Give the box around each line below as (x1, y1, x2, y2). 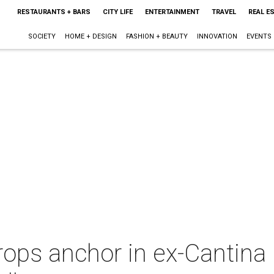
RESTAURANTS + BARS (17, 8, 91, 16)
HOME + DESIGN (64, 32, 117, 40)
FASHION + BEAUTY (125, 32, 188, 40)
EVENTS (246, 32, 272, 40)
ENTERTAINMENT (144, 8, 199, 16)
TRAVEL (211, 8, 236, 16)
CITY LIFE (102, 8, 133, 16)
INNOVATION (196, 32, 237, 40)
